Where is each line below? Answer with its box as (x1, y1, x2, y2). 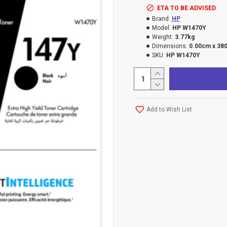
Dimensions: (152, 43, 187, 50)
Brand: (152, 15, 170, 22)
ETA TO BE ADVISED (157, 5, 216, 12)
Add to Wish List (146, 105, 192, 113)
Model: (152, 24, 171, 31)
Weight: (152, 33, 173, 41)
